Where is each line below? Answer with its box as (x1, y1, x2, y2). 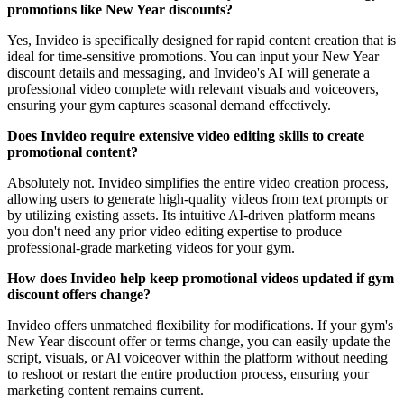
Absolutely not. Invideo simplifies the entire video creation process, (7, 175, 389, 191)
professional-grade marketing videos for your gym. (7, 240, 295, 256)
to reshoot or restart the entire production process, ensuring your (7, 366, 369, 382)
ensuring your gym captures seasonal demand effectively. (7, 97, 331, 114)
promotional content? (7, 144, 138, 161)
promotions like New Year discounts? (7, 2, 233, 18)
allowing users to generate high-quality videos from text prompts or (7, 191, 388, 207)
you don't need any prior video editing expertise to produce (7, 224, 342, 240)
